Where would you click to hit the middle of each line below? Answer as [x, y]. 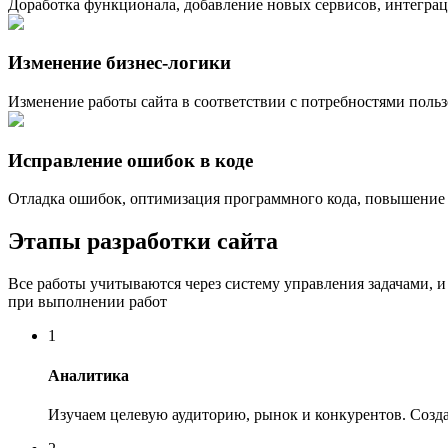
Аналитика [88, 375]
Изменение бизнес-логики [119, 63]
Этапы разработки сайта [143, 241]
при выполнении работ [87, 302]
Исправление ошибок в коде [130, 160]
